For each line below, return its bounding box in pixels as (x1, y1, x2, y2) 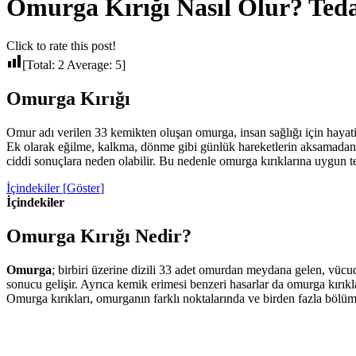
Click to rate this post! (6, 39, 116, 53)
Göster (67, 181, 100, 195)
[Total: (22, 58, 58, 72)
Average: (64, 58, 115, 72)
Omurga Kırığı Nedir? (6, 226, 192, 247)
